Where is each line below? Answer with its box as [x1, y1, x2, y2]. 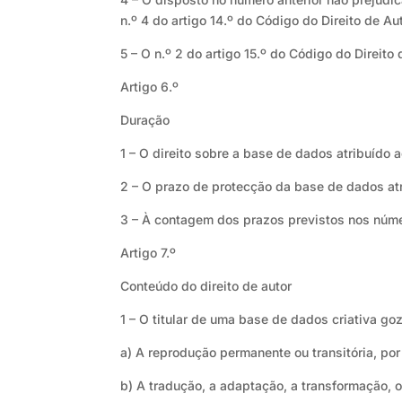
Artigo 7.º [120, 245, 177, 261]
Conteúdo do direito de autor [120, 278, 293, 294]
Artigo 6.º [120, 79, 179, 95]
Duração [120, 112, 170, 128]
